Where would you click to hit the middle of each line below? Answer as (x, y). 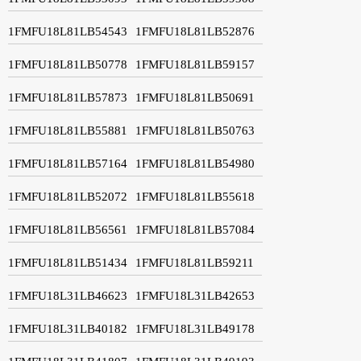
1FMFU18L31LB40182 (68, 328)
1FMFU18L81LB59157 (195, 64)
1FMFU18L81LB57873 (68, 97)
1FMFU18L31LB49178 (195, 328)
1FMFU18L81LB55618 (195, 196)
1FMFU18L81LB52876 (195, 31)
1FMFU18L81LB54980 (195, 163)
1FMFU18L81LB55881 (68, 130)
